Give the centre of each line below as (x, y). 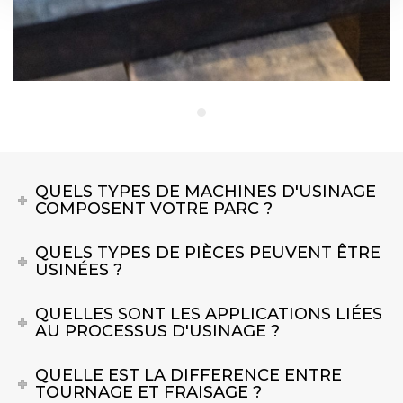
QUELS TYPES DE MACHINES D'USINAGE (206, 191)
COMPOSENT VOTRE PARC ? (154, 208)
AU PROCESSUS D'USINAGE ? (158, 331)
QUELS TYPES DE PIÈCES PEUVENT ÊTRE (208, 252)
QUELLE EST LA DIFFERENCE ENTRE (189, 375)
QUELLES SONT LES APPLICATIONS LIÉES (209, 313)
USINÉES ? (79, 269)
